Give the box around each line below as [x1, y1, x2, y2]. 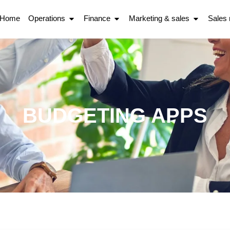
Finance [84, 14, 110, 23]
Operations [28, 14, 65, 23]
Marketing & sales [129, 14, 189, 23]
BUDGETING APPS [23, 104, 207, 127]
